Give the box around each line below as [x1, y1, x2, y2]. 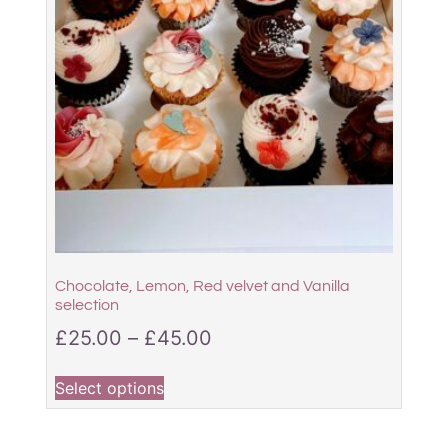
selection [54, 296, 119, 313]
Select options [54, 377, 164, 398]
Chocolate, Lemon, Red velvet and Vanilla [54, 277, 350, 294]
